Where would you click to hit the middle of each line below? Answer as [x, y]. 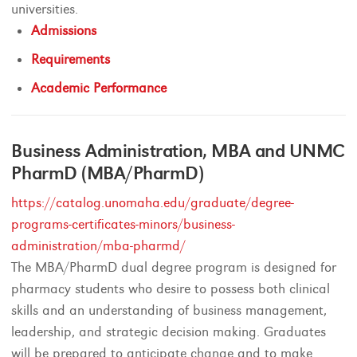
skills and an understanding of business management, [169, 310]
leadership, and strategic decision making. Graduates [169, 332]
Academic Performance [99, 88]
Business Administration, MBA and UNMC [178, 151]
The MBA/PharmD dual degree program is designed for [174, 267]
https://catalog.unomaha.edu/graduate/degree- [153, 203]
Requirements [71, 59]
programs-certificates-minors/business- [124, 224]
